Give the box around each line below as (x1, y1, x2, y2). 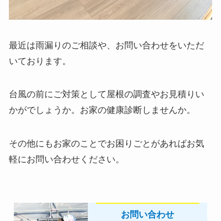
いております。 (8, 56, 71, 66)
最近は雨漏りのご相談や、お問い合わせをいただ (8, 40, 204, 50)
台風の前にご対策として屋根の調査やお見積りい (8, 89, 204, 100)
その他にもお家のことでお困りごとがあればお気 (8, 139, 204, 149)
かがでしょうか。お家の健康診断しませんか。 (8, 105, 195, 115)
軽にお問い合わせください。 (8, 154, 124, 165)
